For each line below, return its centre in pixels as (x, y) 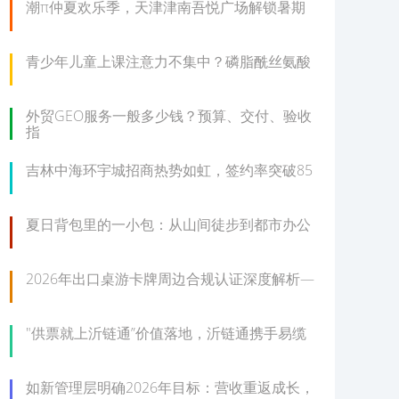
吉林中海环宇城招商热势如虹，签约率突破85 (169, 170)
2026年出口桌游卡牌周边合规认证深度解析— (170, 279)
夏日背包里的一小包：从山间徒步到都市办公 (168, 224)
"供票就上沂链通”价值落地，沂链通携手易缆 (166, 333)
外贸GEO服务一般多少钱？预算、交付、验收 (169, 116)
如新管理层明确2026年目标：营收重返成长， (170, 387)
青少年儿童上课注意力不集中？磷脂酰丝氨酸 (168, 61)
